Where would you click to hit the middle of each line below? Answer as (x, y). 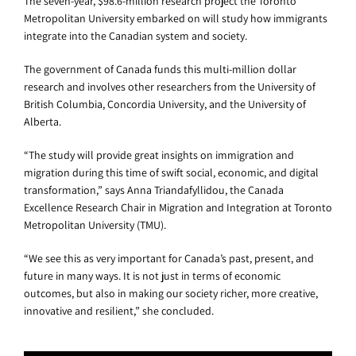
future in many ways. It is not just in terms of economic (152, 276)
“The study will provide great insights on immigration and (159, 155)
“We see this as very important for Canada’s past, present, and (169, 259)
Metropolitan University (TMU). (97, 225)
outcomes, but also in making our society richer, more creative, (171, 294)
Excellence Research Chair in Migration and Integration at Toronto (178, 208)
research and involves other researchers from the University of (170, 87)
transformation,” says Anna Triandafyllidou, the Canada (154, 190)
